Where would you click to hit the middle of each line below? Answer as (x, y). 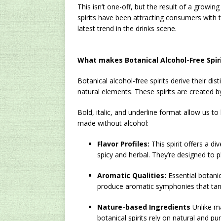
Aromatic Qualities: (132, 175)
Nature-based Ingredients (144, 207)
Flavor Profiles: (123, 144)
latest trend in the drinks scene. (127, 28)
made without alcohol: (113, 123)
